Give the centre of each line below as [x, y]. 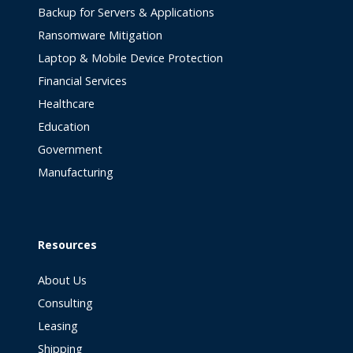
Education [64, 126]
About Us [62, 280]
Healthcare [66, 104]
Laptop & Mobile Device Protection [130, 58]
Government [70, 149]
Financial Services [82, 81]
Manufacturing [76, 172]
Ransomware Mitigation [100, 35]
